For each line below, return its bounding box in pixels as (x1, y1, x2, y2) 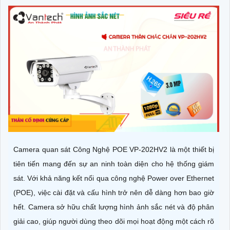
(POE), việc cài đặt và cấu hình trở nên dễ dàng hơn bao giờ (13, 188, 214, 197)
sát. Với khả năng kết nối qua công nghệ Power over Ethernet (13, 174, 214, 183)
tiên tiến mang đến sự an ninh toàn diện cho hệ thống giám (13, 160, 214, 168)
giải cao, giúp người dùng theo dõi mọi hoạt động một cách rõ (13, 217, 214, 226)
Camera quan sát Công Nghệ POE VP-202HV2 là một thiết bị (13, 145, 214, 154)
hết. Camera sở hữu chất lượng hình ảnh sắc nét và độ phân (13, 203, 214, 212)
